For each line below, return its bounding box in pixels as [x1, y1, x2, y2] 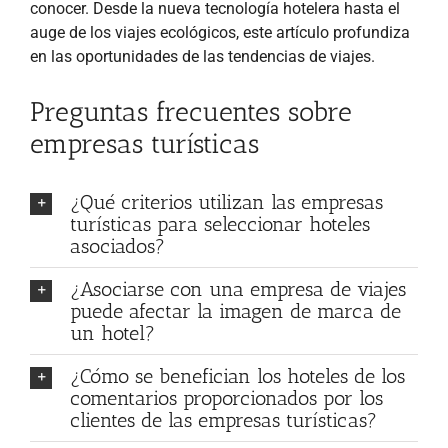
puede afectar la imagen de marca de [70, 298, 401, 323]
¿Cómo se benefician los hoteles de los [70, 363, 405, 388]
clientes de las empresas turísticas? [70, 407, 377, 432]
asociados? [70, 233, 165, 258]
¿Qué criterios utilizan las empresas [70, 189, 383, 214]
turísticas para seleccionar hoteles [70, 211, 370, 236]
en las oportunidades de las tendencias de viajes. [30, 46, 375, 66]
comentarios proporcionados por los [70, 385, 383, 410]
